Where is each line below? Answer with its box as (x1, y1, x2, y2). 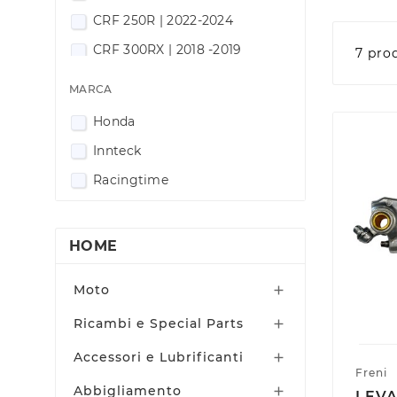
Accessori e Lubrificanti (74, 349, 244, 366)
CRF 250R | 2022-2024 (93, 12, 233, 29)
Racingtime (93, 171, 168, 188)
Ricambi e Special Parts (74, 315, 244, 332)
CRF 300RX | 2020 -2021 (93, 71, 244, 88)
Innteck (93, 143, 142, 159)
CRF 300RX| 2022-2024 (93, 99, 238, 116)
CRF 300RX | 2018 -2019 (93, 42, 242, 58)
